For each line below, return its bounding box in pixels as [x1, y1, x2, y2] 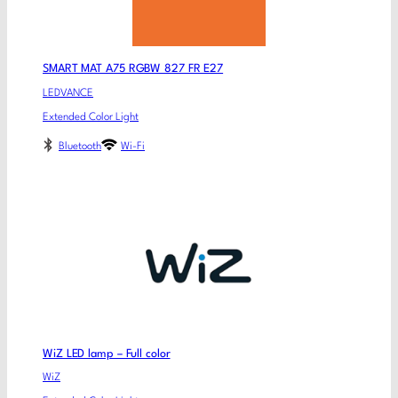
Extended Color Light [43, 111, 139, 123]
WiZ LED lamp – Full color [43, 347, 171, 360]
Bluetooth [59, 141, 101, 153]
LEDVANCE [43, 87, 93, 99]
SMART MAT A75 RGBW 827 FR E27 [43, 63, 224, 76]
